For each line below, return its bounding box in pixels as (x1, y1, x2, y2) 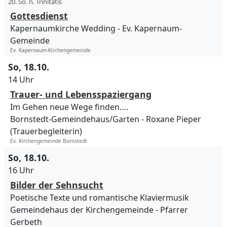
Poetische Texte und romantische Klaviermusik (10, 192, 189, 204)
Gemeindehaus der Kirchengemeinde (10, 204, 154, 216)
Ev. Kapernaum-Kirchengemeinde (10, 47, 91, 54)
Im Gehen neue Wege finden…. (10, 101, 128, 113)
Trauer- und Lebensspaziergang (10, 88, 152, 101)
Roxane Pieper (146, 113, 201, 125)
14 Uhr (8, 74, 34, 86)
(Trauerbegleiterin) (10, 126, 82, 137)
